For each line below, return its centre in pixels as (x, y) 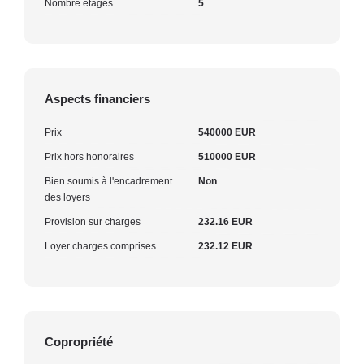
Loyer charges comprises (100, 246)
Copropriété (79, 341)
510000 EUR (227, 156)
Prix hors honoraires (89, 156)
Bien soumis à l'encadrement (108, 181)
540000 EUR (227, 132)
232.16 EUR (225, 221)
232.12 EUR (225, 246)
